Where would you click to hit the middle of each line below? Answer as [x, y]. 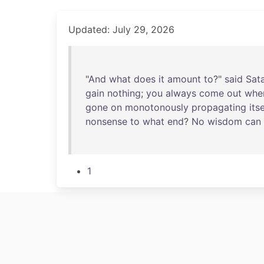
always [181, 93]
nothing [124, 93]
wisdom [225, 121]
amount [184, 79]
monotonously [157, 107]
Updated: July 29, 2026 [121, 29]
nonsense [106, 121]
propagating [219, 107]
